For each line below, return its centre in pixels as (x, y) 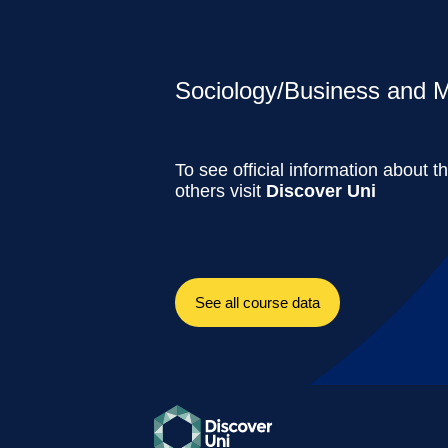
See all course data (257, 302)
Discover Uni (320, 190)
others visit (220, 190)
